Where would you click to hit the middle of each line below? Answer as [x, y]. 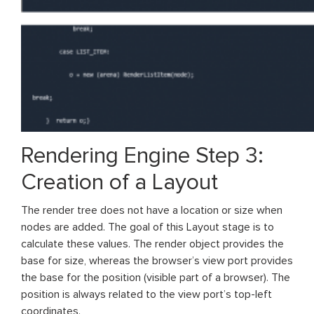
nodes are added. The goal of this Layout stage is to [148, 227]
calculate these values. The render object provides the [152, 244]
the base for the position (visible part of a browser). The [156, 277]
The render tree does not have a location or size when [152, 210]
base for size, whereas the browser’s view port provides [157, 260]
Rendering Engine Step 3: [142, 156]
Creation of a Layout [120, 182]
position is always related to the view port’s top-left [146, 294]
